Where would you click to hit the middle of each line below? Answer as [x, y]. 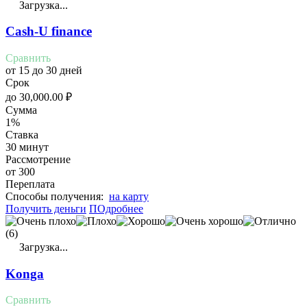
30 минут [27, 147]
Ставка [22, 135]
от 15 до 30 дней [44, 70]
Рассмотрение [38, 159]
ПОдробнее [116, 209]
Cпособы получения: [57, 196]
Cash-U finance [49, 32]
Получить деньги [46, 209]
